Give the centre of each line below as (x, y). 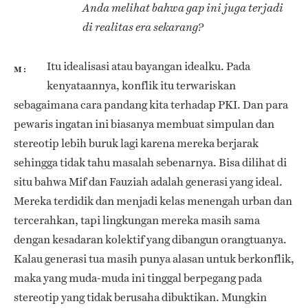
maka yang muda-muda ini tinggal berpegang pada (138, 278)
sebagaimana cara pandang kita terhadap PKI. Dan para (151, 104)
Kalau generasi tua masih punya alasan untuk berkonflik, (154, 258)
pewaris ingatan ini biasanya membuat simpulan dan (144, 124)
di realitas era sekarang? (143, 27)
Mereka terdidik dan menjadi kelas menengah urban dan (153, 201)
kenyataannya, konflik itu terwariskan (141, 85)
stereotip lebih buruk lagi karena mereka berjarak (136, 143)
